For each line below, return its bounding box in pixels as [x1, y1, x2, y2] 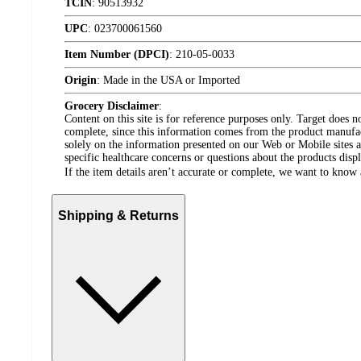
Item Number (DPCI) [64, 48, 169, 60]
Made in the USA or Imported [103, 73, 240, 86]
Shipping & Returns [58, 209, 179, 223]
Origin [64, 73, 97, 86]
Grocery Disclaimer [64, 99, 159, 112]
